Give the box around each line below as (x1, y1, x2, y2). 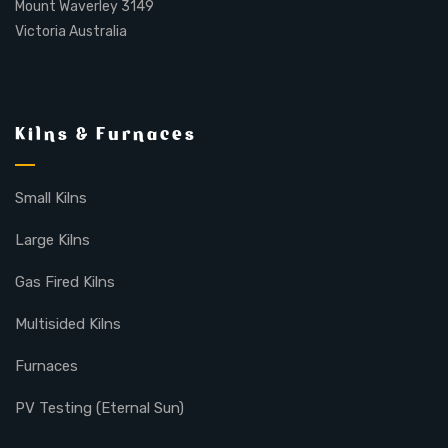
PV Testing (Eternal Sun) (15, 398, 184, 417)
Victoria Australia (15, 22, 127, 40)
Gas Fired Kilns (15, 272, 115, 291)
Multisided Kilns (15, 314, 121, 333)
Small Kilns (15, 188, 87, 207)
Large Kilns (15, 230, 90, 249)
